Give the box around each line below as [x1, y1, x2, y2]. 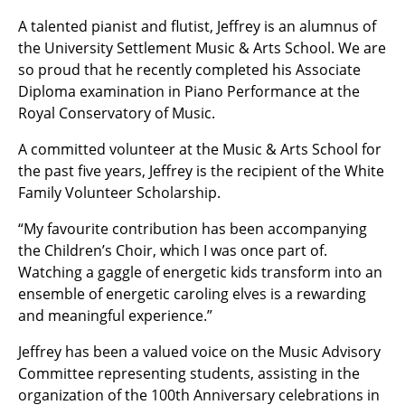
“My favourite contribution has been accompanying [18, 219, 367, 240]
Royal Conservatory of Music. [18, 103, 215, 124]
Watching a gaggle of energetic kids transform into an [18, 262, 382, 283]
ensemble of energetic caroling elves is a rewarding [18, 284, 366, 305]
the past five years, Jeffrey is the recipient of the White [18, 161, 384, 182]
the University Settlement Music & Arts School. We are [18, 38, 386, 59]
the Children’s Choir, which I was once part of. [18, 240, 327, 261]
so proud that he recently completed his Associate [18, 60, 361, 80]
